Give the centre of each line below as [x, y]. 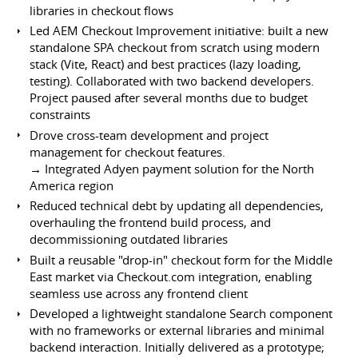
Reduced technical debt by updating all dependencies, [177, 206]
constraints [60, 115]
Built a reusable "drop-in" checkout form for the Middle [181, 259]
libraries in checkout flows [102, 10]
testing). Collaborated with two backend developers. [172, 81]
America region [72, 185]
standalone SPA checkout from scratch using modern [175, 48]
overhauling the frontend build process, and [151, 223]
